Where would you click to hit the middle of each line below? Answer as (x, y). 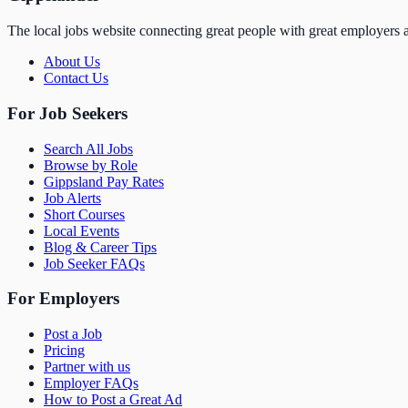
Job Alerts (72, 198)
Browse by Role (91, 165)
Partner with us (87, 367)
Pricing (64, 350)
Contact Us (76, 78)
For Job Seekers (67, 113)
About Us (72, 62)
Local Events (82, 230)
